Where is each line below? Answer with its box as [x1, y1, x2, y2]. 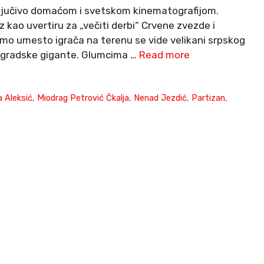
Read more [139, 49, 190, 61]
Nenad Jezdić [134, 93, 187, 104]
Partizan [192, 93, 226, 104]
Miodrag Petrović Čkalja [37, 93, 130, 104]
